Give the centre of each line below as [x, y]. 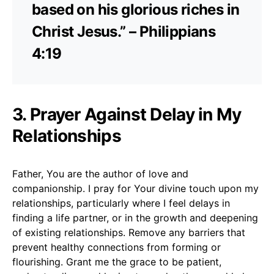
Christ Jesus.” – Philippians [124, 31]
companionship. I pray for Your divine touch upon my [135, 188]
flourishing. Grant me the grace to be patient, [117, 261]
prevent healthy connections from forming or [117, 247]
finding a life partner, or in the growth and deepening [135, 217]
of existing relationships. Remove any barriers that [129, 232]
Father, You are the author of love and [100, 173]
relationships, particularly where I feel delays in [121, 203]
